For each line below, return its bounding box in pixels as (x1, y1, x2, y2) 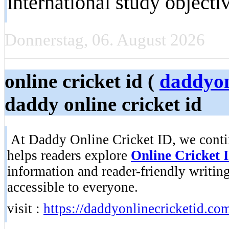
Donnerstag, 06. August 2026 (5, 30, 205, 49)
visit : (7, 201, 43, 217)
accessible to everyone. (7, 179, 138, 195)
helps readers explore (7, 148, 131, 164)
